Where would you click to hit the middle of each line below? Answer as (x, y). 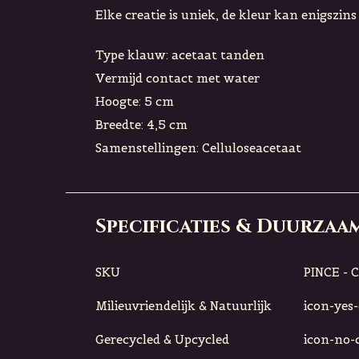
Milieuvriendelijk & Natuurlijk (184, 306)
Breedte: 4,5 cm (141, 125)
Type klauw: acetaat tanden (180, 55)
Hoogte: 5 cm (135, 102)
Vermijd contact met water (177, 79)
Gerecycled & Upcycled (162, 340)
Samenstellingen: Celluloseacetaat (198, 148)
